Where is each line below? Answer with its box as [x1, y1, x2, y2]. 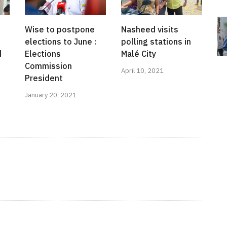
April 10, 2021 [121, 66, 164, 75]
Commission [25, 61, 72, 71]
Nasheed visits [121, 24, 178, 35]
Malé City [121, 49, 156, 59]
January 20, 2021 [25, 91, 77, 100]
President [25, 73, 63, 84]
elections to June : [25, 36, 96, 47]
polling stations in [121, 36, 191, 47]
